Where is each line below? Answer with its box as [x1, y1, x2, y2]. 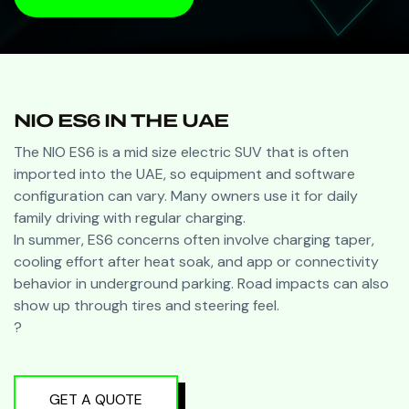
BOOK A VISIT [41, 10, 150, 27]
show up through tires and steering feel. [14, 295, 279, 315]
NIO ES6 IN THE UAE [14, 110, 228, 131]
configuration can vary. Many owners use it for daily [14, 185, 358, 205]
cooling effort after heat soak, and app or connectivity [14, 251, 379, 271]
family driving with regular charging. [14, 207, 246, 227]
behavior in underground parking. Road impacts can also [14, 273, 389, 293]
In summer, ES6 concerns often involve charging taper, [14, 229, 374, 249]
